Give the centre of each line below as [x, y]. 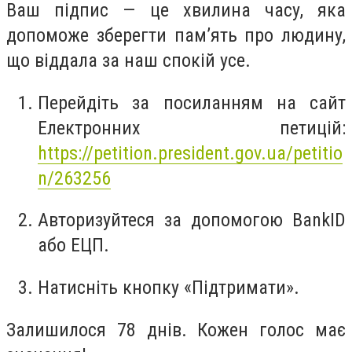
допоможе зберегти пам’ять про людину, [176, 36]
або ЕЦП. [73, 246]
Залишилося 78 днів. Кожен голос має [176, 330]
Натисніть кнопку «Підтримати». [169, 287]
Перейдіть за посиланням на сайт [192, 103]
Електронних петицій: [192, 128]
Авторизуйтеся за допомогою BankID [192, 220]
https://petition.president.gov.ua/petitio [190, 153]
